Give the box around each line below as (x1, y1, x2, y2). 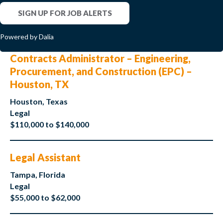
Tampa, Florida (10, 170, 65, 180)
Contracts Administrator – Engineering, (10, 52, 191, 65)
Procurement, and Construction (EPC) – (10, 65, 192, 78)
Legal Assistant (10, 151, 81, 164)
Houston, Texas (10, 97, 68, 107)
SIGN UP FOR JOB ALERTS (17, 8, 112, 18)
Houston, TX (10, 78, 69, 91)
